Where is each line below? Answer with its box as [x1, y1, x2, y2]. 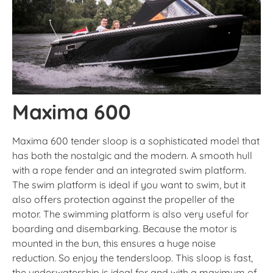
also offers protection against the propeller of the [12, 193, 235, 205]
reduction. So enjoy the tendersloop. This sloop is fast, [12, 251, 253, 264]
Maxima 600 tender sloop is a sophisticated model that [12, 134, 260, 147]
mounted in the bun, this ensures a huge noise [12, 236, 216, 249]
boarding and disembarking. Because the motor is [12, 222, 237, 235]
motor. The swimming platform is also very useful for [12, 207, 249, 220]
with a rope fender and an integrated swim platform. [12, 163, 246, 176]
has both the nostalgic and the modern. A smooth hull [12, 149, 252, 161]
